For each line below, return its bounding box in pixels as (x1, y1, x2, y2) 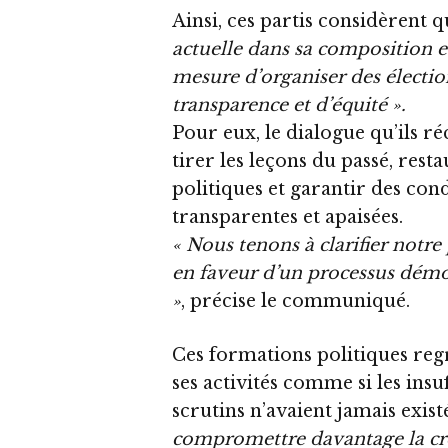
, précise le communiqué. (181, 289, 410, 312)
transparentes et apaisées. (172, 205, 403, 228)
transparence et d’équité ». (172, 93, 406, 116)
